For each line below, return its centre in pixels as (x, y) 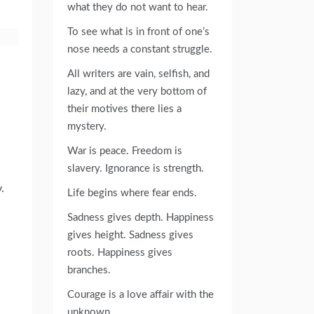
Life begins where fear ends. (132, 193)
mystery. (87, 126)
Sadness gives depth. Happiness (141, 217)
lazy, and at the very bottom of (137, 91)
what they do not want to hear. (138, 7)
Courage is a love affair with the (141, 294)
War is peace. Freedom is (125, 151)
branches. (89, 270)
